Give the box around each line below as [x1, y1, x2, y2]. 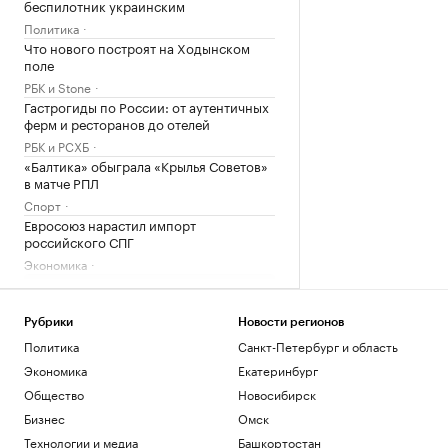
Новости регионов [237, 316, 344, 328]
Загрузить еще [99, 291, 200, 305]
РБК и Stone [24, 77, 91, 96]
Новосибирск [237, 384, 316, 403]
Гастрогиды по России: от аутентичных [24, 96, 269, 116]
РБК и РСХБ [24, 136, 89, 155]
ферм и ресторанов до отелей [24, 113, 210, 133]
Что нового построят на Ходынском [24, 37, 250, 57]
